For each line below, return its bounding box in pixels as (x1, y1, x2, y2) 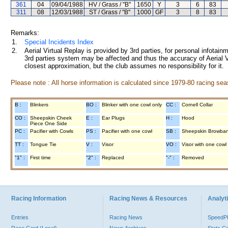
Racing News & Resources (109, 195, 187, 202)
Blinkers (30, 102, 48, 107)
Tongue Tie (30, 141, 56, 147)
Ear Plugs (102, 115, 125, 121)
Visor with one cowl (182, 141, 226, 147)
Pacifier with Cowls (30, 128, 73, 134)
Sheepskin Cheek (30, 115, 72, 121)
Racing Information (11, 195, 66, 202)
